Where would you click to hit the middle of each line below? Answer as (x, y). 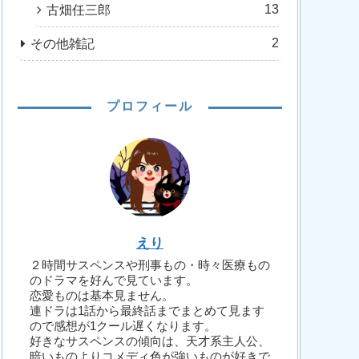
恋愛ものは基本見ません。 (102, 296)
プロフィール (150, 106)
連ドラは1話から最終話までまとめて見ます (147, 311)
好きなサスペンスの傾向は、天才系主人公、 (150, 341)
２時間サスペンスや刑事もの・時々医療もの (150, 265)
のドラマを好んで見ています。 (114, 280)
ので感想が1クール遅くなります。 (123, 326)
